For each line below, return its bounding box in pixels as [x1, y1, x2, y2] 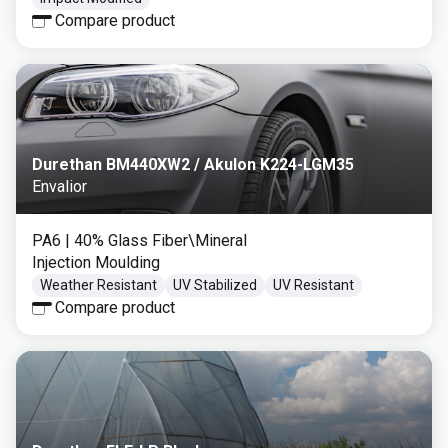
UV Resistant [273, 277, 354, 293]
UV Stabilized [173, 277, 257, 293]
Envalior [32, 177, 87, 196]
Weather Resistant [40, 277, 157, 293]
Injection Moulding [32, 253, 160, 272]
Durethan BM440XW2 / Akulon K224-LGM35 [32, 155, 354, 174]
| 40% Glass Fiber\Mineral [65, 231, 247, 250]
